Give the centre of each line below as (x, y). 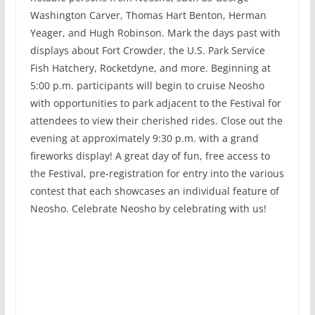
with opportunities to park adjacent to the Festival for (155, 103)
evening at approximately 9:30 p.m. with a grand (144, 139)
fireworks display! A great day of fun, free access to (150, 156)
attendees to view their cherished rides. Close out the (156, 121)
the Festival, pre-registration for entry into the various (157, 174)
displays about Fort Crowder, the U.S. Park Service (147, 51)
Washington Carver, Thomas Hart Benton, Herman (148, 15)
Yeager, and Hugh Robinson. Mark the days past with (155, 33)
